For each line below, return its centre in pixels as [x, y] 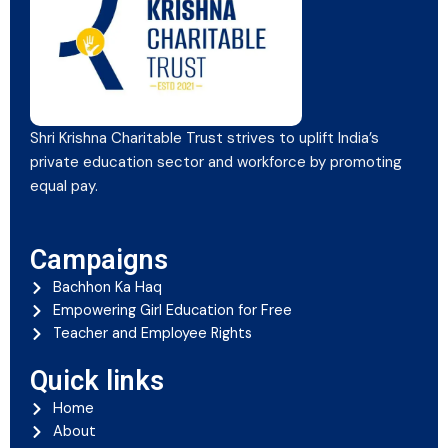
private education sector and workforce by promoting [216, 161]
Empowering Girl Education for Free [172, 311]
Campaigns [99, 260]
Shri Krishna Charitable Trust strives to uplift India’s [204, 137]
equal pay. [64, 185]
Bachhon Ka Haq [107, 288]
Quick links [97, 381]
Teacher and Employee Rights [152, 334]
